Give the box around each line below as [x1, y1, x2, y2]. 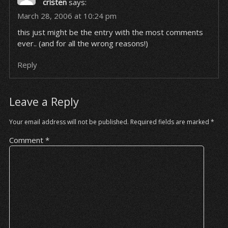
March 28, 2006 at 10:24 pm [17, 11, 117, 21]
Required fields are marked [130, 118, 211, 126]
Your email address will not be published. [9, 118, 129, 126]
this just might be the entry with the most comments [17, 27, 203, 37]
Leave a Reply [9, 94, 79, 109]
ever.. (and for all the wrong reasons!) [17, 38, 148, 48]
